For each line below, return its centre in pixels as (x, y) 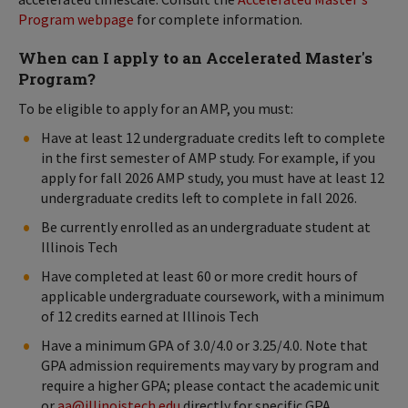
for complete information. (218, 19)
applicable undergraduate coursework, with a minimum (213, 296)
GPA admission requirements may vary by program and (210, 365)
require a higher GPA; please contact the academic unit (210, 385)
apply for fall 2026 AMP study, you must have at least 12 (213, 178)
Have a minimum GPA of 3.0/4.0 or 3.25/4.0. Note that (204, 345)
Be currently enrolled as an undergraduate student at (206, 227)
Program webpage (76, 19)
